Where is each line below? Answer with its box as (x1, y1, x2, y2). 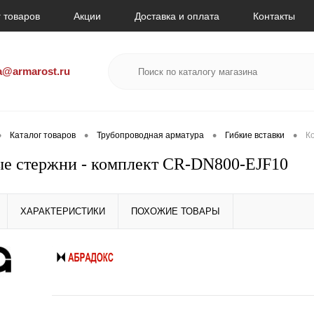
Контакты (253, 11, 295, 22)
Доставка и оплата (135, 11, 219, 22)
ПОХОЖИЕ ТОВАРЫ (131, 206, 220, 217)
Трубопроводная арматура (97, 130, 204, 141)
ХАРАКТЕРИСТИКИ (20, 206, 105, 217)
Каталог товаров (10, 130, 76, 141)
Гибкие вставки (225, 130, 285, 141)
